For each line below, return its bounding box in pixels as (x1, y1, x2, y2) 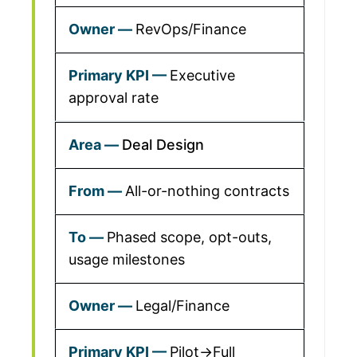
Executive (170, 67, 235, 84)
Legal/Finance (135, 297, 229, 314)
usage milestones (69, 251, 185, 268)
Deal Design (122, 136, 204, 153)
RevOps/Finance (135, 21, 246, 37)
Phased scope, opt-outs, (107, 229, 272, 245)
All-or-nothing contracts (125, 182, 289, 199)
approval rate (69, 89, 159, 106)
